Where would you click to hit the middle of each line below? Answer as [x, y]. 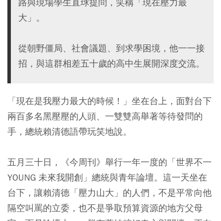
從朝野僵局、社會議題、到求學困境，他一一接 [111, 48]
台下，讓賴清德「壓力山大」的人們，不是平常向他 [110, 193]
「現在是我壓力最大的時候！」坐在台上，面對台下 [110, 101]
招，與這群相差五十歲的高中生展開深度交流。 [111, 63]
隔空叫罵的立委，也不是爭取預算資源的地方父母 [105, 208]
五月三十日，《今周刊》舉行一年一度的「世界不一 [110, 162]
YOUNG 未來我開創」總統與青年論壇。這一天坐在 [107, 177]
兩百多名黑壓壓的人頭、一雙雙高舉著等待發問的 [105, 116]
